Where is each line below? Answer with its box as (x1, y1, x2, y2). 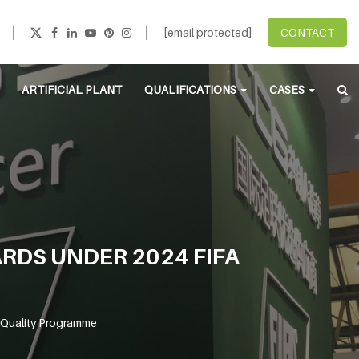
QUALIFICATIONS (144, 83, 239, 96)
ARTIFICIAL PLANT (22, 83, 122, 96)
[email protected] (163, 25, 252, 39)
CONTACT (280, 25, 334, 39)
